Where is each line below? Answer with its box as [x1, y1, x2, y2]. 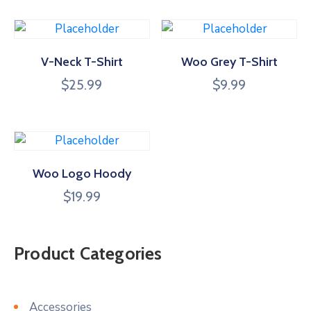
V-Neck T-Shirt [40, 53, 123, 69]
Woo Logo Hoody [32, 165, 131, 181]
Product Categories [14, 242, 162, 264]
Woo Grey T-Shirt [180, 53, 278, 69]
